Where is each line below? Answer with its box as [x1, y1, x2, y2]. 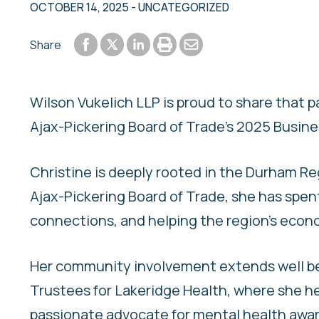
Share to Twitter [105, 38, 197, 54]
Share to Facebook [75, 35, 184, 51]
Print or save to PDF [155, 35, 266, 51]
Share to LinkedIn [128, 35, 226, 51]
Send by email [181, 35, 257, 51]
